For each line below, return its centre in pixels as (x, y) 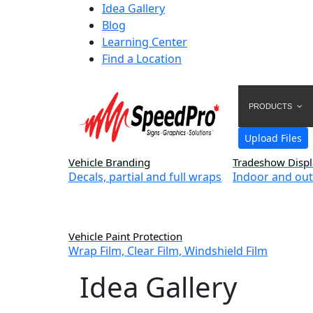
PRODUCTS (270, 106)
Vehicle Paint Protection (125, 236)
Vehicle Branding (109, 162)
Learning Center (145, 42)
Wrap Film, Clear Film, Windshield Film (168, 251)
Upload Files (273, 138)
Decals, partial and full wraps (145, 177)
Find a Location (142, 59)
